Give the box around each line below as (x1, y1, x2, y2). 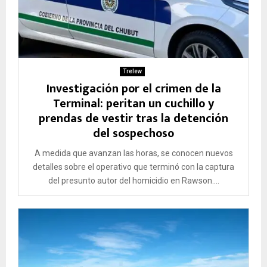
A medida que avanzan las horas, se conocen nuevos (34, 148, 233, 158)
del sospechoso (93, 123, 174, 144)
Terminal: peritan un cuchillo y (53, 93, 214, 114)
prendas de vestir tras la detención (39, 108, 228, 129)
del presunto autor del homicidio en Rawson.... (48, 175, 219, 185)
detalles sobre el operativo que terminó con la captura (33, 162, 234, 172)
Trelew (122, 67, 142, 74)
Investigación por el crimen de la (46, 78, 221, 99)
